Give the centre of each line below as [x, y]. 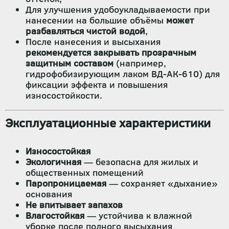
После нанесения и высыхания [93, 42]
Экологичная [53, 162]
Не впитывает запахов [74, 205]
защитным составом [70, 63]
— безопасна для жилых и [140, 162]
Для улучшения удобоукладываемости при [118, 9]
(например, [140, 63]
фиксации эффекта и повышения [97, 85]
